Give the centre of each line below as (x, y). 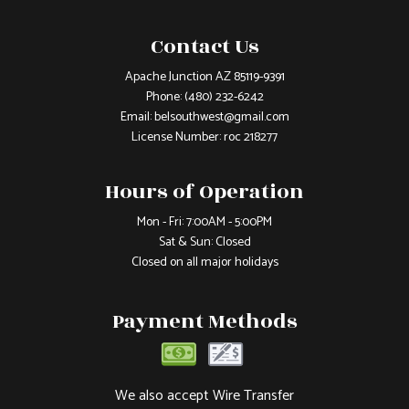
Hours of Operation (204, 191)
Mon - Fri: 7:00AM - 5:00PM (204, 222)
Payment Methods (204, 321)
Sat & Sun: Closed (204, 242)
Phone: (165, 97)
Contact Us (204, 46)
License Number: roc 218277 (204, 137)
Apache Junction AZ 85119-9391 (204, 77)
